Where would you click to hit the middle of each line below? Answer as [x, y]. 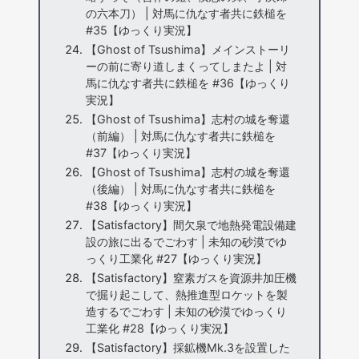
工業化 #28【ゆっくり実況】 [159, 328]
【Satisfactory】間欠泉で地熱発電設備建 [191, 224]
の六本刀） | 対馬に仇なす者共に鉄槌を [186, 14]
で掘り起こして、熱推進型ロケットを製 [186, 294]
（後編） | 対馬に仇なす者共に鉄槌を [180, 189]
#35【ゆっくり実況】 [141, 30]
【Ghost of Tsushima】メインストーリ [188, 50]
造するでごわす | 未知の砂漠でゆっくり [186, 311]
